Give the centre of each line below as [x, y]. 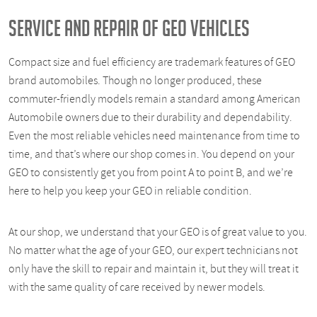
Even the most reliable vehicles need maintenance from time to [154, 136]
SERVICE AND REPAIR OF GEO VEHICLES [129, 28]
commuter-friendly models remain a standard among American [155, 99]
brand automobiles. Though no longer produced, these [135, 80]
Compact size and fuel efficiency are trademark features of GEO [152, 62]
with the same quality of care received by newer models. [137, 287]
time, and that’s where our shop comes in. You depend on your [151, 154]
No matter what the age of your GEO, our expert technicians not [153, 250]
